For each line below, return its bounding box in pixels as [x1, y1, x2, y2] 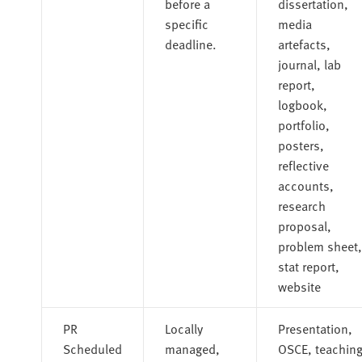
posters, [277, 135, 324, 154]
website [277, 276, 321, 295]
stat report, [277, 256, 339, 275]
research [277, 196, 326, 214]
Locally [164, 318, 203, 337]
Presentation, [277, 318, 352, 337]
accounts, [277, 175, 334, 194]
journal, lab [277, 54, 341, 73]
